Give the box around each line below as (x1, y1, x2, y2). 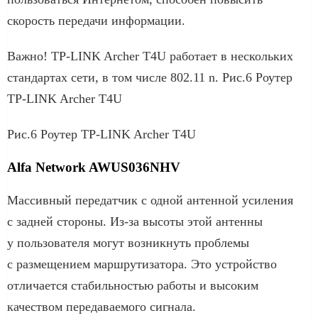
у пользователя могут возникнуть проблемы (7, 235, 249, 250)
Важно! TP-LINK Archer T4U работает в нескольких (7, 48, 293, 63)
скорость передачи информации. (7, 13, 185, 28)
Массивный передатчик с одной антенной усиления (7, 192, 293, 207)
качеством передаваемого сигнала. (7, 299, 196, 314)
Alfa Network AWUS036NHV (7, 159, 180, 175)
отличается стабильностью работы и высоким (7, 278, 258, 292)
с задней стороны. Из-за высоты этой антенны (7, 214, 263, 229)
